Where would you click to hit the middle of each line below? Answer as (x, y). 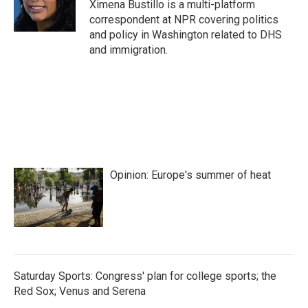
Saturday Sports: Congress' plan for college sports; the (145, 276)
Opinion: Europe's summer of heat (190, 175)
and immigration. (129, 50)
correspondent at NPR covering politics (184, 20)
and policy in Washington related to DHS (186, 35)
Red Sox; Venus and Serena (80, 291)
